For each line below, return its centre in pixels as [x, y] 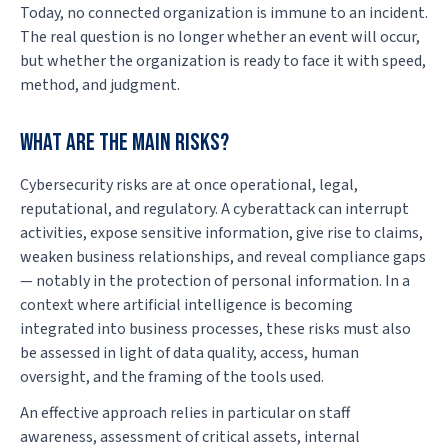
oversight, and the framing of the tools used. [172, 377]
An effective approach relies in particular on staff [185, 412]
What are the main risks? [124, 143]
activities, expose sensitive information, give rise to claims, [221, 233]
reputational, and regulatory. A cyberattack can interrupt [214, 209]
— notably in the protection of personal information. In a [215, 281]
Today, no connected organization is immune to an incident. [224, 13]
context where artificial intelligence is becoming [186, 305]
